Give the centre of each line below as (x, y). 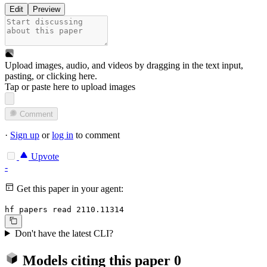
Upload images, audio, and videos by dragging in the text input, (124, 66)
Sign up (25, 135)
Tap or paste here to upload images (70, 87)
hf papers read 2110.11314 (64, 210)
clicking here (71, 76)
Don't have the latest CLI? (64, 233)
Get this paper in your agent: (69, 189)
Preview (46, 10)
